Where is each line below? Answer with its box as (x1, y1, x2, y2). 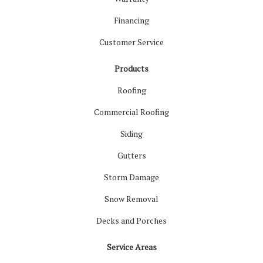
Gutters (117, 150, 146, 161)
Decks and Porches (96, 215, 167, 226)
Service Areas (106, 241, 157, 252)
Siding (120, 128, 143, 139)
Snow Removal (104, 193, 159, 204)
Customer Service (99, 36, 164, 48)
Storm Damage (104, 171, 159, 183)
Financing (114, 15, 149, 26)
